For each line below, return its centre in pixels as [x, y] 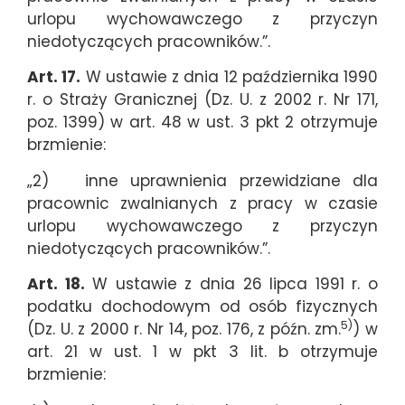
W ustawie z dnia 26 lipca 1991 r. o [231, 284]
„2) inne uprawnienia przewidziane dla [202, 180]
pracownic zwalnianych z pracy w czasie [202, 203]
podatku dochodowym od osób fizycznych [202, 307]
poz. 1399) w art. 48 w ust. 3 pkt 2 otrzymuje [202, 122]
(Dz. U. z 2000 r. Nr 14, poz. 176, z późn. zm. [184, 330]
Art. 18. [56, 284]
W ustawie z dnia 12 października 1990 [229, 77]
